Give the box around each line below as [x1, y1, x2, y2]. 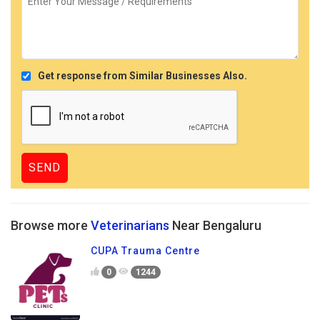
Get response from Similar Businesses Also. [38, 70, 247, 81]
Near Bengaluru [169, 218, 261, 233]
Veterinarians [91, 218, 169, 233]
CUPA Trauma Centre [91, 245, 200, 256]
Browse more [11, 218, 91, 233]
